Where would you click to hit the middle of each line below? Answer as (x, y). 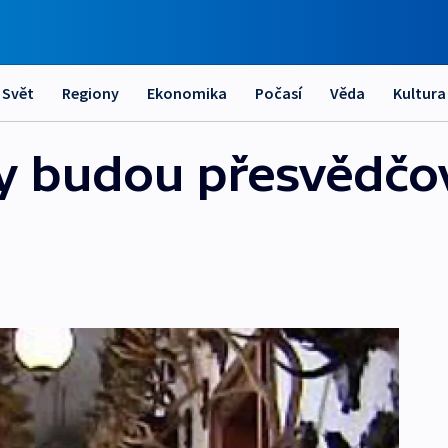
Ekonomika (187, 93)
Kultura (419, 93)
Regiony (90, 93)
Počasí (278, 93)
